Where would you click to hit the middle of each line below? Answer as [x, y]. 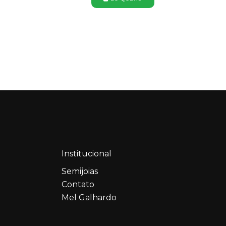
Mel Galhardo [89, 198]
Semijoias [80, 172]
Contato [78, 185]
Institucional [87, 154]
